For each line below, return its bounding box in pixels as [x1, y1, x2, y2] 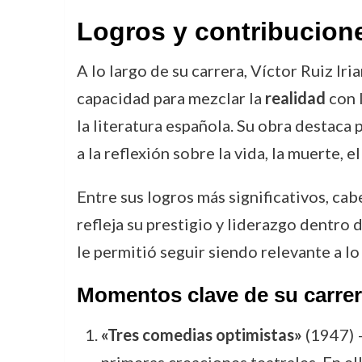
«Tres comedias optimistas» [100, 325, 302, 344]
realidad [264, 88, 326, 107]
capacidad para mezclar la [76, 88, 265, 107]
